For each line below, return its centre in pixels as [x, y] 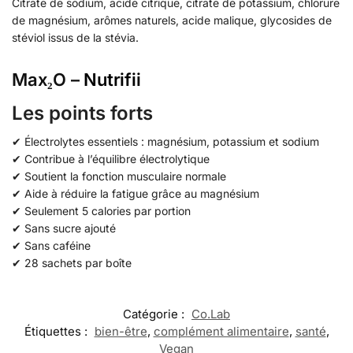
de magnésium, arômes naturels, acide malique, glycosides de [172, 20]
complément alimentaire [221, 332]
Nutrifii [112, 79]
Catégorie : [155, 314]
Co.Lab [211, 314]
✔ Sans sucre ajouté [64, 228]
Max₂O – [48, 79]
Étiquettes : [57, 332]
